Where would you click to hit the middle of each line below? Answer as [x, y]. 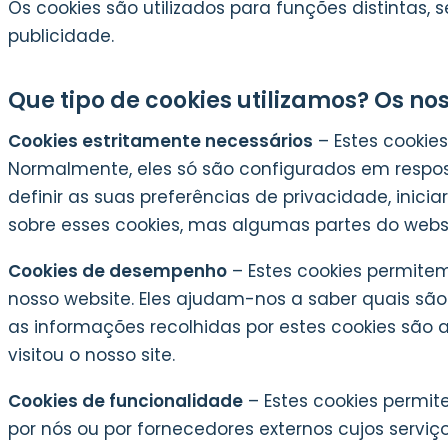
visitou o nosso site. [91, 355]
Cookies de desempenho [117, 271]
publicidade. [61, 36]
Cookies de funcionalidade [125, 401]
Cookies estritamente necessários [160, 141]
